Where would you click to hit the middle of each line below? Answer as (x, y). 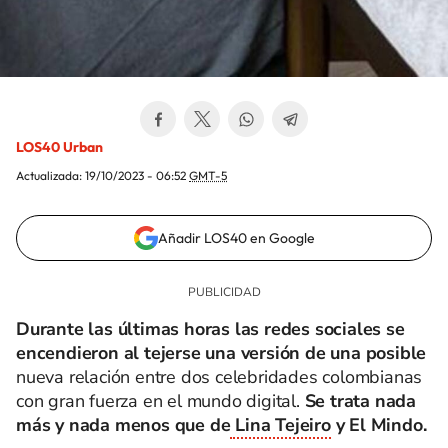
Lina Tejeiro (280, 425)
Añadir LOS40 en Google (236, 238)
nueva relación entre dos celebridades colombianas (219, 377)
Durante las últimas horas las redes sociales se (210, 329)
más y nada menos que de (123, 425)
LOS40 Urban (59, 147)
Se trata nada (360, 401)
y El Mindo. (378, 425)
